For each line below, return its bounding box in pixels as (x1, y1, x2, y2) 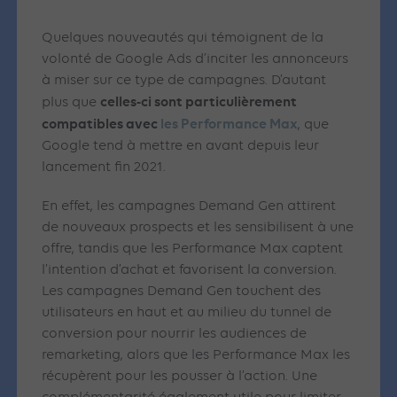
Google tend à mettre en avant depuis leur (42, 139, 320, 154)
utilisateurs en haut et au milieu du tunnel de (42, 306, 332, 321)
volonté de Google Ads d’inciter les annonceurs (42, 52, 349, 67)
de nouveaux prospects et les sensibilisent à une (42, 221, 354, 236)
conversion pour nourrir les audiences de (42, 327, 307, 342)
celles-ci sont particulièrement (100, 93, 298, 111)
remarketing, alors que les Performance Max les (42, 348, 351, 363)
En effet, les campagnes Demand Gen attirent (42, 199, 337, 214)
